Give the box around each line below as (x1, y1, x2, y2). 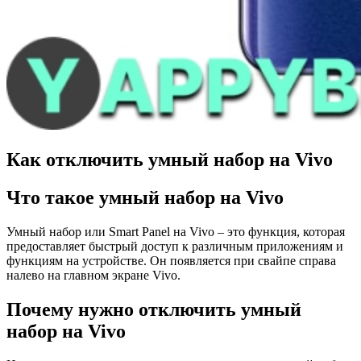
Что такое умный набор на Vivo (6, 186, 284, 208)
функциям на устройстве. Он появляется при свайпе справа (6, 253, 336, 268)
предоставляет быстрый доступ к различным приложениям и (6, 239, 343, 253)
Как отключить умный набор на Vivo (6, 148, 333, 170)
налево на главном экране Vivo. (6, 268, 180, 282)
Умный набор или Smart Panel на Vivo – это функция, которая (6, 224, 345, 239)
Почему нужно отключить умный (6, 298, 301, 320)
